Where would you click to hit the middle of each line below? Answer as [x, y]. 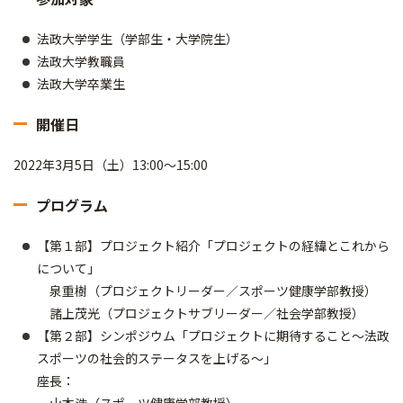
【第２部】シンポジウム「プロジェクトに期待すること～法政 [213, 336]
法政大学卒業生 [81, 84]
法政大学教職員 [81, 61]
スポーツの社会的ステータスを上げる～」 [157, 358]
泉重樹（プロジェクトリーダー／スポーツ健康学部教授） [207, 291]
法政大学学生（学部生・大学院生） [138, 39]
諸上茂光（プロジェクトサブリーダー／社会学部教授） [201, 313]
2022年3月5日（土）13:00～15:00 [111, 165]
